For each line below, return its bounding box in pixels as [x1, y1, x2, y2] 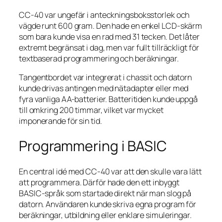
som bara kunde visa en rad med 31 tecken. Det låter [19, 31, 200, 42]
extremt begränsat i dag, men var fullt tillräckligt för [19, 42, 199, 53]
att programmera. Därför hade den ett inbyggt [19, 176, 179, 188]
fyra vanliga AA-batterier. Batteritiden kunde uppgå [19, 94, 198, 105]
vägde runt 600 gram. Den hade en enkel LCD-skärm [19, 20, 203, 31]
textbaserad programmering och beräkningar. [19, 53, 179, 64]
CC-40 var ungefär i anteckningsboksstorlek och [19, 9, 190, 20]
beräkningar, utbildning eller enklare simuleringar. [19, 209, 192, 221]
